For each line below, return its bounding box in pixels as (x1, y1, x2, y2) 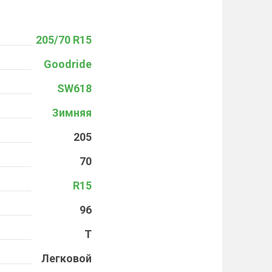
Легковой (41, 252, 92, 265)
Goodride (44, 58, 92, 70)
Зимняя (52, 106, 92, 119)
